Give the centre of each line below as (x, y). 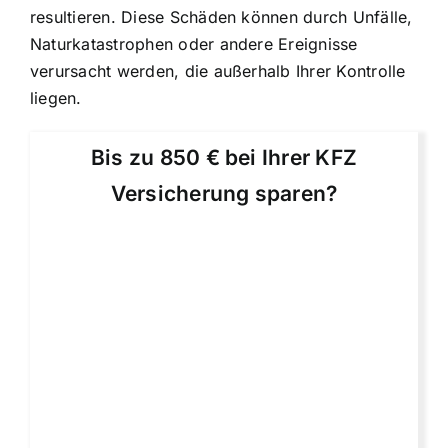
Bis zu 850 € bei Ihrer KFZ (224, 158)
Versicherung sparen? (224, 194)
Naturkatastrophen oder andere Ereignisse (194, 44)
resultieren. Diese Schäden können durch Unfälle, (221, 17)
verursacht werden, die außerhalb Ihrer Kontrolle (218, 71)
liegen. (56, 98)
